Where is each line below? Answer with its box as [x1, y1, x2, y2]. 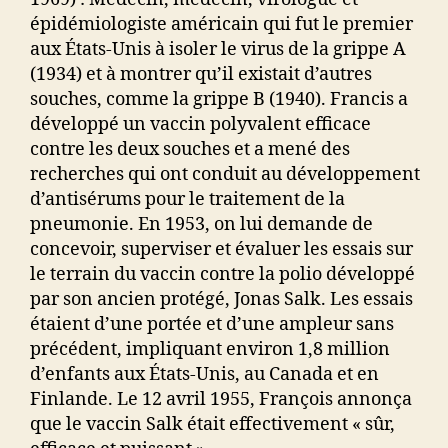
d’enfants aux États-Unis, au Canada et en [30, 363, 379, 387]
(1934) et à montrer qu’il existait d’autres [30, 63, 372, 87]
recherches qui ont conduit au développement [30, 163, 420, 187]
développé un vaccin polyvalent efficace [30, 113, 371, 137]
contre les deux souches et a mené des [30, 138, 350, 162]
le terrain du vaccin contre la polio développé [30, 263, 415, 287]
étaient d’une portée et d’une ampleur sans [30, 313, 394, 337]
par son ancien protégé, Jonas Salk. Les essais [30, 288, 413, 312]
